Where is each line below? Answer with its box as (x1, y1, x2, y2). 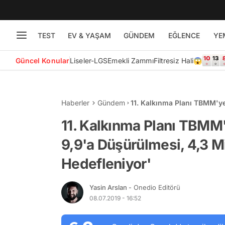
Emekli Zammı (107, 56, 154, 65)
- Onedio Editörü (129, 183, 180, 191)
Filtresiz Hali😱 (153, 56, 202, 65)
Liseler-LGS (70, 56, 108, 65)
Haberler (61, 98, 89, 107)
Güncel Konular (15, 56, 70, 65)
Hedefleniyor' (61, 155, 151, 172)
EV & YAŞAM (67, 31, 111, 40)
